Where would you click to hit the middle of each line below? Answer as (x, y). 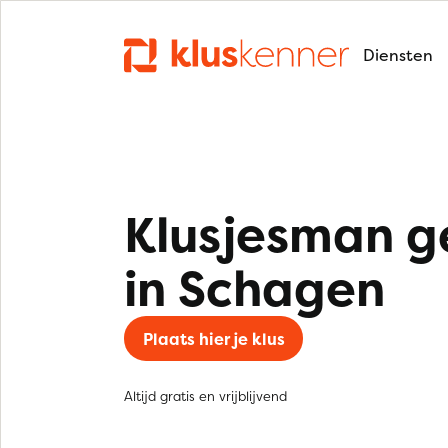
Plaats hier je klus (213, 338)
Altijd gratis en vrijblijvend (205, 396)
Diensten (398, 55)
